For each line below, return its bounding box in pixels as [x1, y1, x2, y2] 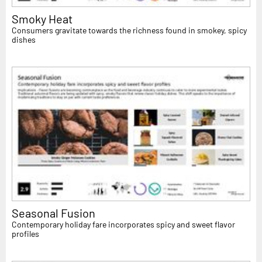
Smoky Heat [12, 12, 73, 26]
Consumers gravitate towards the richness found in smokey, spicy [12, 25, 247, 36]
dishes [12, 35, 36, 45]
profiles [12, 228, 39, 239]
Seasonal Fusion [12, 205, 95, 220]
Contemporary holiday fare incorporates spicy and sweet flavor [12, 219, 235, 229]
